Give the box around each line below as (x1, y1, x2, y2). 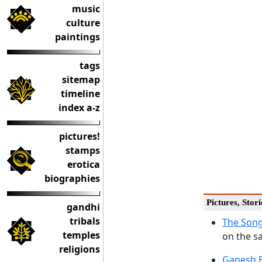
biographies (44, 172, 100, 185)
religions (59, 243, 100, 256)
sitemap (62, 73, 100, 86)
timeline (61, 87, 100, 100)
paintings (55, 30, 100, 43)
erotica (67, 158, 100, 171)
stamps (65, 144, 100, 157)
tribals (70, 215, 100, 227)
